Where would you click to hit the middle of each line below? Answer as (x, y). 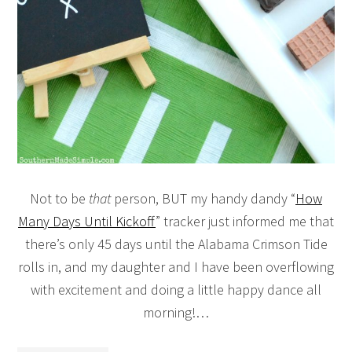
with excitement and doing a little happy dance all (176, 289)
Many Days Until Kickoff (87, 221)
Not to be (59, 198)
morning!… (176, 312)
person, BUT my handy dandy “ (203, 198)
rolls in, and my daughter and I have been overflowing (176, 266)
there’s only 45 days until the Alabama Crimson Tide (176, 244)
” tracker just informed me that (245, 221)
